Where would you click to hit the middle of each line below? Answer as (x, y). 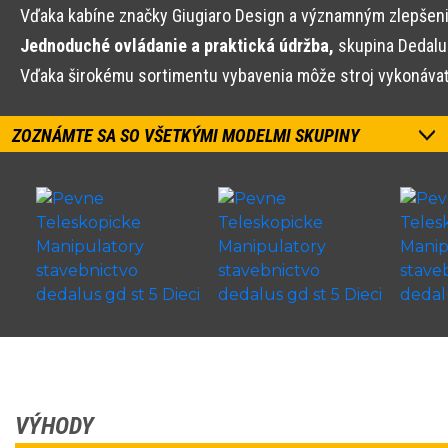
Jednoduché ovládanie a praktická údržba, (177, 45)
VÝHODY (54, 426)
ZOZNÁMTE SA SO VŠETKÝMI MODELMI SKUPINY (185, 135)
